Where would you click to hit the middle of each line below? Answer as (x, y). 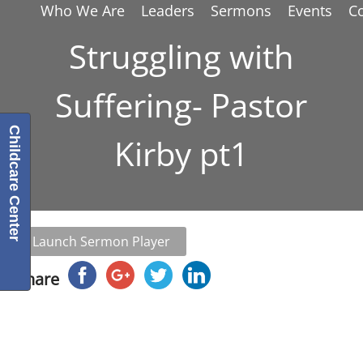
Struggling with (181, 56)
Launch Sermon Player (101, 241)
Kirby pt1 (181, 154)
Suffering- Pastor (181, 105)
